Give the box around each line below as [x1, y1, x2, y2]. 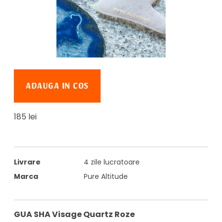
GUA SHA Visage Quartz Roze [14, 208, 135, 220]
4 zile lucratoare [84, 157, 140, 167]
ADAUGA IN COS [26, 81, 89, 91]
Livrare [14, 157, 41, 167]
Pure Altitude [84, 171, 128, 181]
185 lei [14, 111, 37, 122]
